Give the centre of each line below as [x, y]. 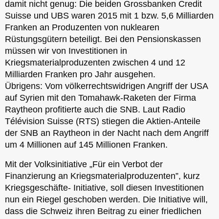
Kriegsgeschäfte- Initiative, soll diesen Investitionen [104, 187]
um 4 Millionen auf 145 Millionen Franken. [86, 144]
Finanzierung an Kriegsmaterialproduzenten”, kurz [102, 176]
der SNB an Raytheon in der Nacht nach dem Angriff [107, 133]
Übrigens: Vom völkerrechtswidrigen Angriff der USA [106, 86]
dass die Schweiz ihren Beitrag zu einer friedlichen [103, 211]
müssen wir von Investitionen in [66, 51]
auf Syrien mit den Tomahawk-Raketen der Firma [100, 98]
